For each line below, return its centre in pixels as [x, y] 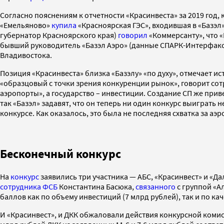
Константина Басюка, [96, 187]
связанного [155, 187]
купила [64, 25]
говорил [133, 35]
